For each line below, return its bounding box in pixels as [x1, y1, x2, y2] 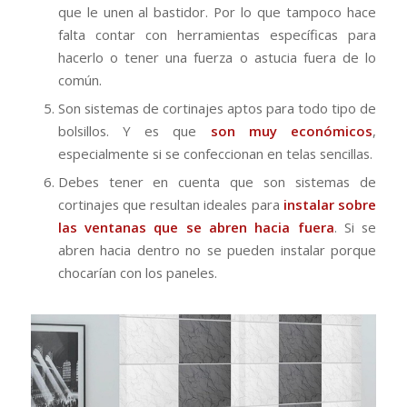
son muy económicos [210, 121, 373, 140]
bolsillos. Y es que [57, 121, 211, 140]
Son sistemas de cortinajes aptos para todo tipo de [57, 98, 377, 117]
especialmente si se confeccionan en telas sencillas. [57, 144, 372, 163]
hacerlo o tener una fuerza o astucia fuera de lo [57, 47, 377, 66]
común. [57, 70, 102, 89]
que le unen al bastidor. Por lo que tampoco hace [57, 2, 377, 21]
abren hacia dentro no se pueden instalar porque [57, 240, 377, 259]
